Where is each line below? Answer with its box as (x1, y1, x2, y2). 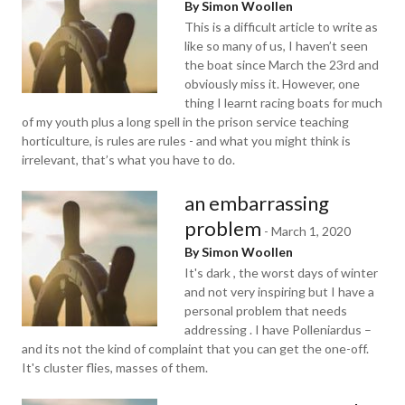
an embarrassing (184, 191, 329, 215)
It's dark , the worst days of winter (184, 265, 378, 280)
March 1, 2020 (271, 223, 351, 239)
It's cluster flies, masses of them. (22, 360, 208, 375)
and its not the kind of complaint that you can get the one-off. (22, 341, 369, 356)
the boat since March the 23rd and (184, 57, 379, 72)
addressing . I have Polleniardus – (184, 322, 372, 337)
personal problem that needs (184, 303, 347, 318)
